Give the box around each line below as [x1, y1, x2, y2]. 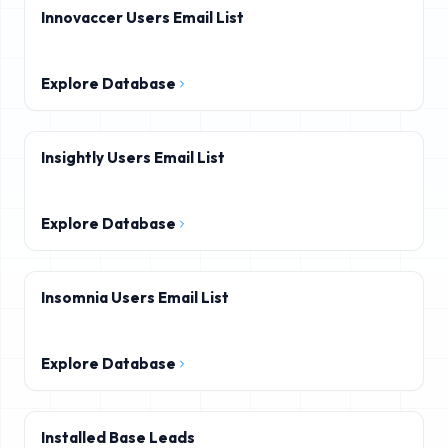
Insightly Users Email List [41, 148, 225, 167]
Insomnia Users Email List [41, 288, 229, 307]
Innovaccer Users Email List [41, 8, 244, 27]
